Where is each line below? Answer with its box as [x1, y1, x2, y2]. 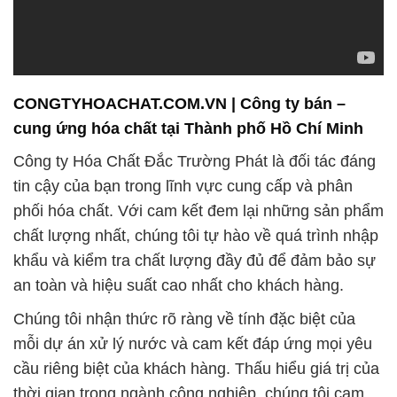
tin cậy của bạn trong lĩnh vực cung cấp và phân [13, 176, 353, 195]
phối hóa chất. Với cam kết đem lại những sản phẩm [13, 201, 384, 220]
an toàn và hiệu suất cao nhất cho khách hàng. [13, 276, 344, 294]
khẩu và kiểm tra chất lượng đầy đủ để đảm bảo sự [13, 251, 376, 269]
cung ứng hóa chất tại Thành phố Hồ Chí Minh [13, 120, 363, 138]
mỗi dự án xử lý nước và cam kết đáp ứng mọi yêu [13, 334, 372, 353]
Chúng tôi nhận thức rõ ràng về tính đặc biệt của [13, 309, 355, 328]
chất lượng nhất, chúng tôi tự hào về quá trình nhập [13, 226, 378, 245]
